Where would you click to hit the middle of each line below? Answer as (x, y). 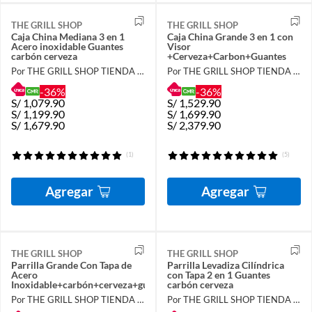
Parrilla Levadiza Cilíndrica (226, 265)
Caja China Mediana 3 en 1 (68, 36)
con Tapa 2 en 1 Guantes (187, 274)
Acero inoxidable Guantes (67, 46)
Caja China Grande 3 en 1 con (230, 36)
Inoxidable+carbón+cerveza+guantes (91, 284)
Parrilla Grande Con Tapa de (71, 265)
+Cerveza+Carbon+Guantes (227, 56)
